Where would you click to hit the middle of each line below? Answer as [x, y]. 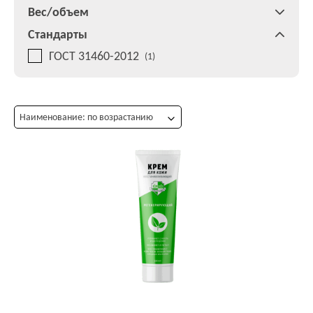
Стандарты [58, 34]
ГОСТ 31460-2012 [94, 56]
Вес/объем [58, 12]
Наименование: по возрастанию [86, 117]
